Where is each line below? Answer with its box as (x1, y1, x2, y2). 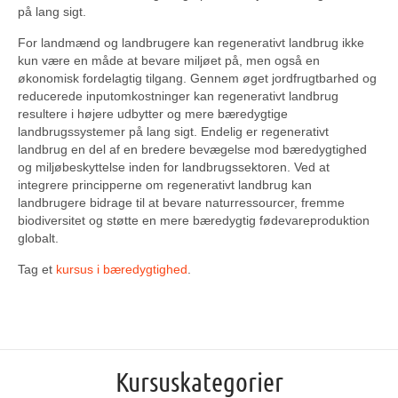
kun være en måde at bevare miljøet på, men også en (18, 53, 320, 68)
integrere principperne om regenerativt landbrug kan (18, 178, 312, 192)
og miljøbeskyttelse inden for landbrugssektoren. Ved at (18, 160, 330, 174)
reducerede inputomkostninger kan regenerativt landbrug (18, 89, 338, 103)
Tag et (18, 262, 56, 276)
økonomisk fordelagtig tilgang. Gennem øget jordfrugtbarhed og (18, 71, 377, 85)
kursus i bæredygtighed (56, 262, 187, 276)
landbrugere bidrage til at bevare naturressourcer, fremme (18, 195, 345, 210)
